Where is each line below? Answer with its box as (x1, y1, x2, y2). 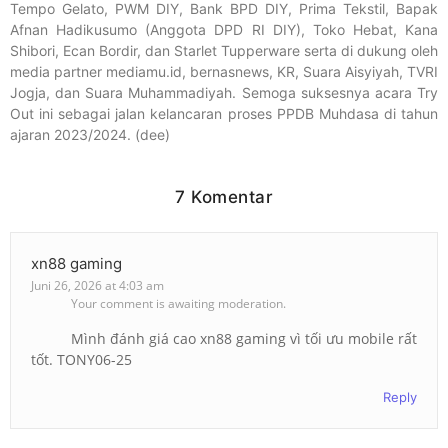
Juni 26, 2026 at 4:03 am (31, 277, 164, 295)
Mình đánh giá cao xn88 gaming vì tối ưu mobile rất (71, 328, 417, 348)
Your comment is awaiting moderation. (71, 295, 286, 313)
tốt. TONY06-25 (31, 349, 132, 369)
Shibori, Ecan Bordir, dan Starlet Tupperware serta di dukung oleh (10, 41, 438, 59)
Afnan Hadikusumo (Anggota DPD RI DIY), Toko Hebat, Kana (10, 20, 438, 38)
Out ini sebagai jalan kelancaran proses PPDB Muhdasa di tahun (10, 104, 438, 122)
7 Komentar (175, 187, 273, 208)
